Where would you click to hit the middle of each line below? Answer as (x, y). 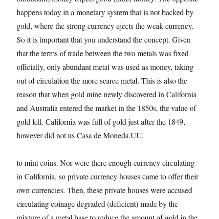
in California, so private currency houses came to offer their (108, 176)
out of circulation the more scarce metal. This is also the (102, 80)
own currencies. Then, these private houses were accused (105, 190)
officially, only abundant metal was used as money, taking (105, 67)
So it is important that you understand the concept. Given (104, 39)
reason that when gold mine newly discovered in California (107, 94)
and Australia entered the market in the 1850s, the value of (107, 108)
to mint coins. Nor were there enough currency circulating (106, 163)
